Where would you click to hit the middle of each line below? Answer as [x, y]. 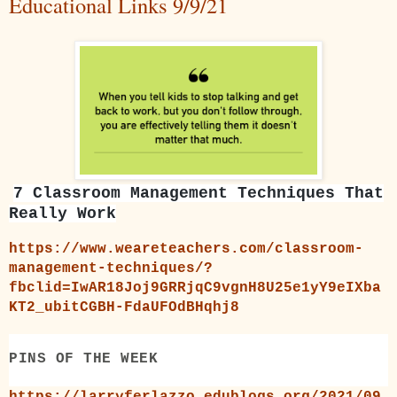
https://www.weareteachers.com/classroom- [186, 249]
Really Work [62, 214]
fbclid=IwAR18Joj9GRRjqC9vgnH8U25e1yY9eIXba [195, 288]
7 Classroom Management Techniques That [198, 194]
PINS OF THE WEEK [83, 358]
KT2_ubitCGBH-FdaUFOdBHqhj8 [124, 307]
